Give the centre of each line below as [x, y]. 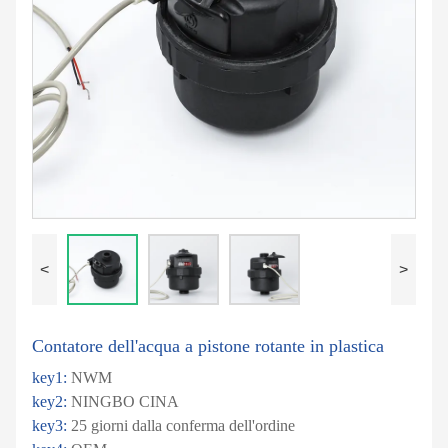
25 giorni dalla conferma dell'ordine [183, 426]
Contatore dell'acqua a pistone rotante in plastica [208, 346]
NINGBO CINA [125, 402]
